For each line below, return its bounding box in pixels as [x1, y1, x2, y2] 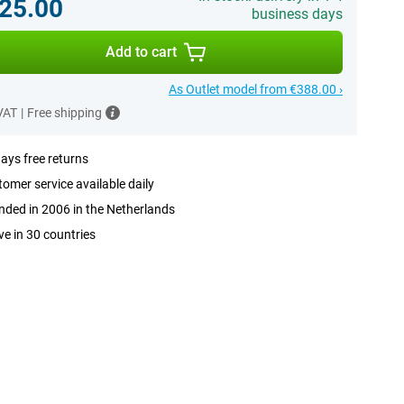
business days [251, 5, 343, 23]
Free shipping [26, 106, 102, 120]
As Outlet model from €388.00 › [168, 82, 343, 96]
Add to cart [106, 43, 178, 60]
